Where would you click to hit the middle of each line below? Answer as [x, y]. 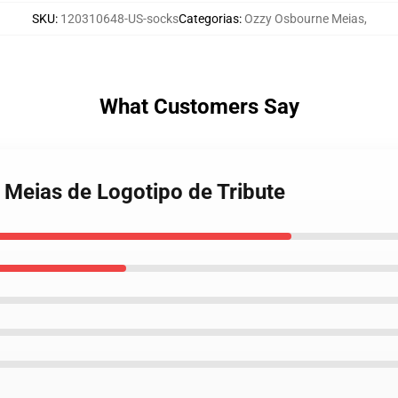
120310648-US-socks [119, 19]
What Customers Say [199, 107]
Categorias [208, 19]
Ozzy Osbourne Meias [304, 19]
